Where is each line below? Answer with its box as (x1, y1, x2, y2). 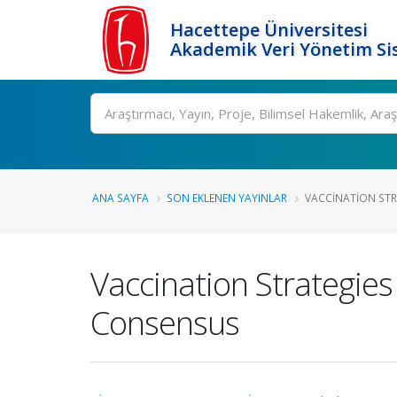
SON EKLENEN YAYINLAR (167, 191, 287, 205)
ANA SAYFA (92, 191, 149, 205)
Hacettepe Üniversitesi (170, 18, 368, 42)
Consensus (90, 300, 239, 345)
